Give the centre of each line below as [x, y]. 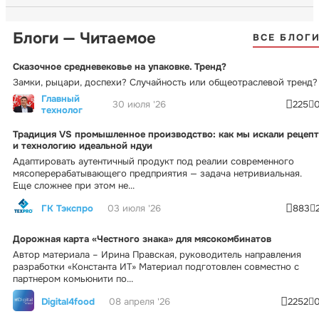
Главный [61, 98]
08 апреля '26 [140, 302]
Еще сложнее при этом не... [74, 185]
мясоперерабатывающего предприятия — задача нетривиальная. [157, 173]
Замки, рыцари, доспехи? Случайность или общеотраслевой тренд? [165, 82]
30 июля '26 [139, 105]
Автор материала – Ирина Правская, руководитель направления [157, 254]
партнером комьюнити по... [73, 278]
